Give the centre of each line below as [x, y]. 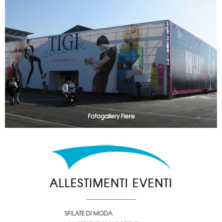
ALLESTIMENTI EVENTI [111, 183]
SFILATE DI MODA [88, 213]
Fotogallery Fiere [111, 116]
